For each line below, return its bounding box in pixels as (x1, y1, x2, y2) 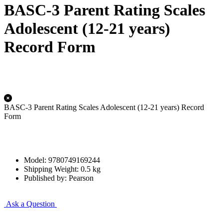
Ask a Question (4, 199, 57, 208)
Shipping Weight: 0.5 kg (24, 164, 101, 173)
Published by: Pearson (24, 173, 94, 182)
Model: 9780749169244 (24, 155, 100, 164)
